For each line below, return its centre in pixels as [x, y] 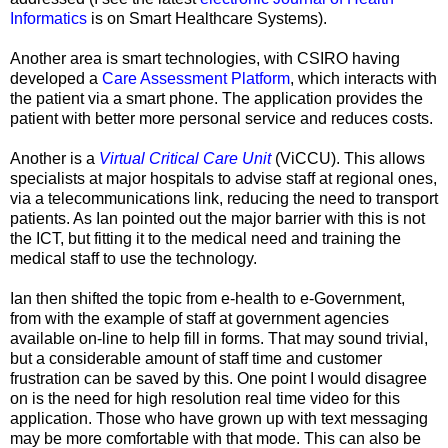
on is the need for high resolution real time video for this [205, 398]
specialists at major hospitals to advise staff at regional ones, [223, 178]
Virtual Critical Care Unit [185, 158]
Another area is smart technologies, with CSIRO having [205, 58]
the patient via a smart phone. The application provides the [216, 98]
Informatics [48, 18]
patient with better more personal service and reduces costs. [221, 118]
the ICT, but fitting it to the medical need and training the [205, 238]
